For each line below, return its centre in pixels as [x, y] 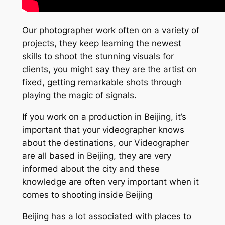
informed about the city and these [91, 169]
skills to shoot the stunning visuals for [98, 56]
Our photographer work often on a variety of [110, 30]
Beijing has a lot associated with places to [106, 217]
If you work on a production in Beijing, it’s [104, 117]
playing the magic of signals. [79, 95]
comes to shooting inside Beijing [87, 195]
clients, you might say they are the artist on [109, 69]
